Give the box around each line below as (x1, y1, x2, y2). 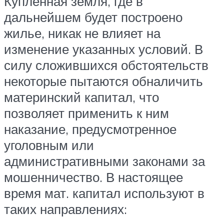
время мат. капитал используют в (4, 184, 204, 201)
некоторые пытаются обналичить (4, 72, 203, 89)
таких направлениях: (4, 200, 127, 217)
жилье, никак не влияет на (4, 24, 160, 41)
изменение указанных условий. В (4, 40, 203, 57)
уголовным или (4, 136, 94, 153)
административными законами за (4, 152, 205, 169)
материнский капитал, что (4, 88, 159, 105)
